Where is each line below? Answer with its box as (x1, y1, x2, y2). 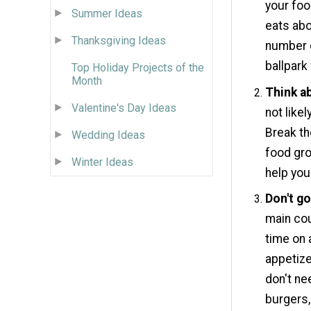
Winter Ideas (72, 155, 133, 169)
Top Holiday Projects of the (72, 60, 204, 74)
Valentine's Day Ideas (72, 101, 176, 115)
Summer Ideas (72, 6, 142, 20)
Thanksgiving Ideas (72, 33, 166, 47)
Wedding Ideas (72, 128, 145, 142)
